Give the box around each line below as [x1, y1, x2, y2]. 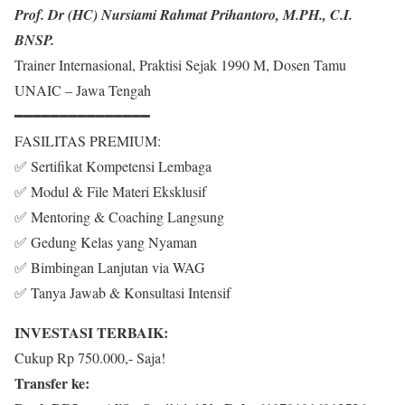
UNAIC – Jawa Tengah [14, 80, 151, 99]
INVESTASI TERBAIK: [14, 322, 168, 343]
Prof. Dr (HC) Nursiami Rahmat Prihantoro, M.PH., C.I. [14, 5, 353, 24]
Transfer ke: [14, 372, 89, 393]
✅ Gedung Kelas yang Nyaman [14, 232, 197, 251]
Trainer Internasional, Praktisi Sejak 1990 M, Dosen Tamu [14, 55, 346, 74]
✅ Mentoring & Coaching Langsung [14, 207, 224, 226]
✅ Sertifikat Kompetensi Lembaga [14, 156, 212, 175]
